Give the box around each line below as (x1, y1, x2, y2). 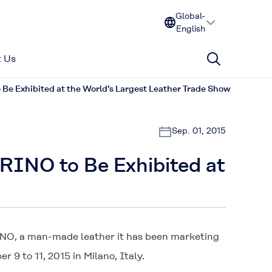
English (175, 24, 205, 33)
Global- (175, 11, 205, 21)
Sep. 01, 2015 (172, 126, 226, 135)
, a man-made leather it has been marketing (15, 231, 219, 242)
